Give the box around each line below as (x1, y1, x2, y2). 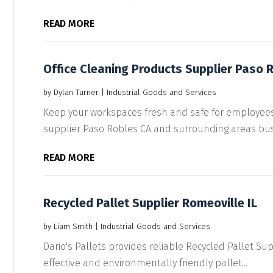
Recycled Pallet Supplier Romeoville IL (43, 195, 257, 210)
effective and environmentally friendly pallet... (43, 257, 247, 269)
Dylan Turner (53, 87, 99, 97)
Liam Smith (53, 221, 93, 231)
